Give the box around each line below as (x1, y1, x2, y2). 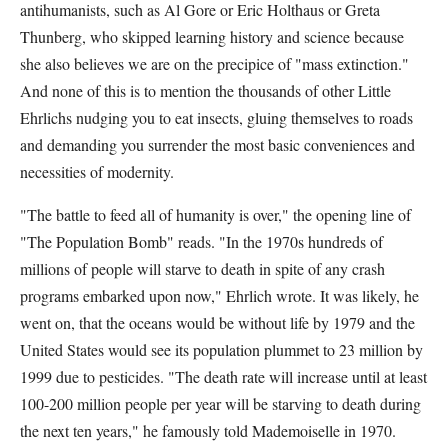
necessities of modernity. (20, 161, 174, 182)
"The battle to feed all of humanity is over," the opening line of (20, 204, 411, 225)
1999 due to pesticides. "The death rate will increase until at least (20, 366, 427, 387)
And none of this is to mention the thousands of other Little (20, 80, 391, 101)
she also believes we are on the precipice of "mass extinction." (20, 53, 409, 74)
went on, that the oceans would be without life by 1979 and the (20, 312, 415, 333)
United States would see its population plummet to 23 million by (20, 339, 423, 360)
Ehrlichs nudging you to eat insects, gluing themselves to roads (20, 107, 413, 128)
